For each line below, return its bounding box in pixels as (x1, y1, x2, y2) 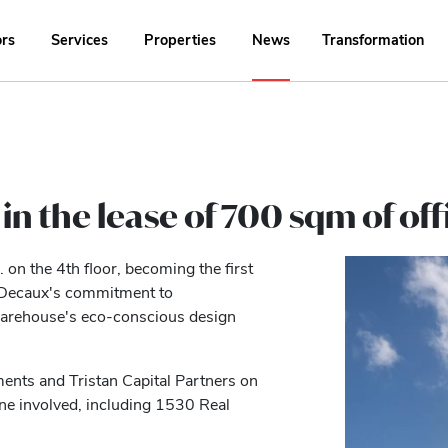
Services (51, 28, 109, 49)
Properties (143, 28, 216, 49)
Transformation (321, 28, 424, 49)
